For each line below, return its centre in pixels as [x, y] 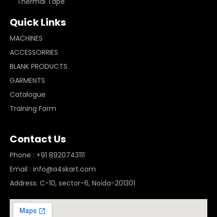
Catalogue [28, 94]
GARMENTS [28, 80]
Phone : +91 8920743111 [47, 155]
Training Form [33, 108]
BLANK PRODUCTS [39, 66]
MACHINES [27, 38]
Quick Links [38, 22]
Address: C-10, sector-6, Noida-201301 [72, 183]
